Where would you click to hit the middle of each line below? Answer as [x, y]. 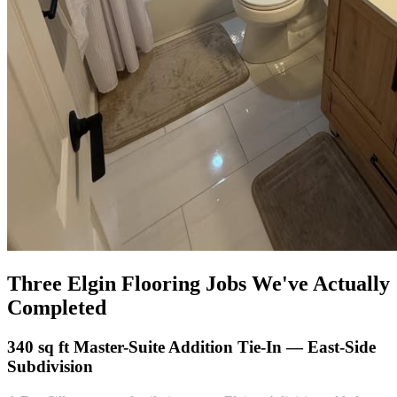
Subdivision [50, 366]
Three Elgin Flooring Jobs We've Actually [198, 284]
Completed [57, 308]
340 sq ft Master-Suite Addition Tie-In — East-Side [191, 346]
